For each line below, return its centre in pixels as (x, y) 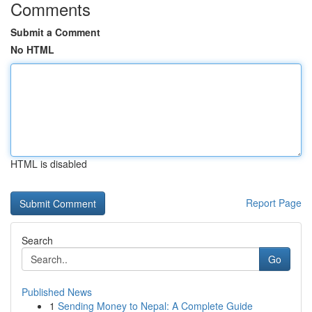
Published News (57, 292)
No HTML (32, 49)
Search (37, 240)
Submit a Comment (55, 32)
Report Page (274, 203)
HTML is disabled (49, 164)
